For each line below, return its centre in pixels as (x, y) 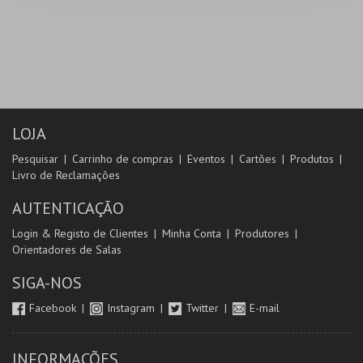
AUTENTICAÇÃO (68, 208)
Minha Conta (192, 233)
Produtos (312, 159)
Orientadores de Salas (67, 250)
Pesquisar (35, 159)
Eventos (206, 159)
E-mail (265, 308)
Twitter (204, 308)
